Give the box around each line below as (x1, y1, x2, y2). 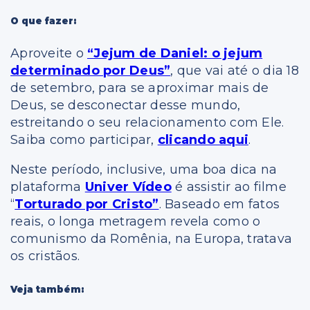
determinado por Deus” (10, 63, 171, 79)
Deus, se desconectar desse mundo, (10, 98, 241, 113)
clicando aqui (157, 132, 248, 148)
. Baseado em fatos (158, 197, 280, 212)
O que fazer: (10, 15, 77, 27)
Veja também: (10, 283, 84, 295)
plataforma (10, 179, 85, 195)
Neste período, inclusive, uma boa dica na (10, 162, 277, 178)
